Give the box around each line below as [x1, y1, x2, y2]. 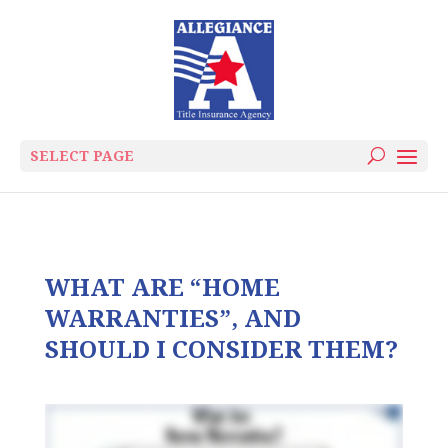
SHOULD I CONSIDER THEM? [44, 332, 398, 365]
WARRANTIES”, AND [44, 301, 301, 334]
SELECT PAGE [30, 146, 134, 165]
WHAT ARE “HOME [44, 270, 280, 303]
